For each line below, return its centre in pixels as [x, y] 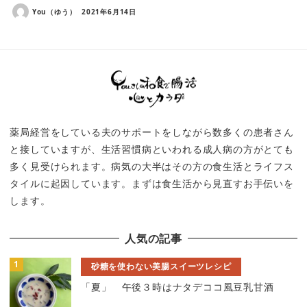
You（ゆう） [54, 11]
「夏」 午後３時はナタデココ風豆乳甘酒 [177, 286]
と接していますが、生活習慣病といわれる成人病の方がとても [152, 149]
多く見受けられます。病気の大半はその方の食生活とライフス [152, 166]
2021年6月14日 [109, 11]
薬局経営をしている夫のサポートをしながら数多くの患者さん [152, 132]
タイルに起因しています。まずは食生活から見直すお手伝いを [152, 183]
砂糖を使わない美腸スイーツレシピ [161, 267]
